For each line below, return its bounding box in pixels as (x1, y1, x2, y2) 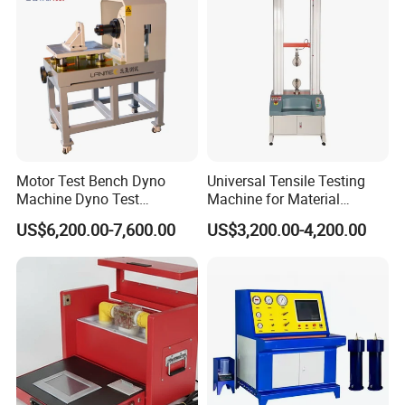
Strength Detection (206, 207, 325, 228)
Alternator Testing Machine (16, 207, 189, 228)
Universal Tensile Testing (206, 171, 365, 192)
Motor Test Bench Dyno (16, 171, 166, 192)
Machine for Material (206, 189, 340, 210)
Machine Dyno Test (16, 189, 140, 210)
